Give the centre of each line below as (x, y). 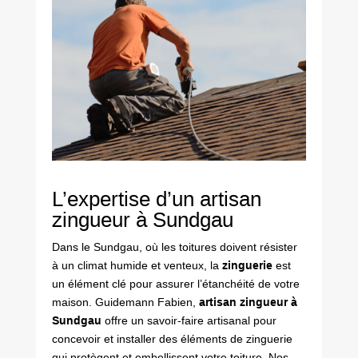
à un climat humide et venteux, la (137, 265)
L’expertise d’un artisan (156, 199)
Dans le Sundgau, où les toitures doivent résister (174, 247)
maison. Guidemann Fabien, (125, 302)
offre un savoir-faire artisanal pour (189, 320)
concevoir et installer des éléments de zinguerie (172, 338)
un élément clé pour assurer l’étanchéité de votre (175, 283)
